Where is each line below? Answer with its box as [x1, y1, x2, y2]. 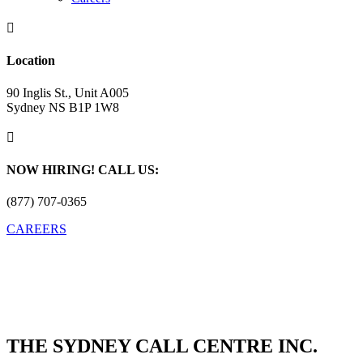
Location [6, 53, 55, 68]
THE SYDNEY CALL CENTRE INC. [6, 335, 318, 357]
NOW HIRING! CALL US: [6, 162, 159, 177]
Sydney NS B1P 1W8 [6, 100, 119, 114]
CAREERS [6, 222, 66, 237]
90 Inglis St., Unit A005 [6, 85, 129, 100]
